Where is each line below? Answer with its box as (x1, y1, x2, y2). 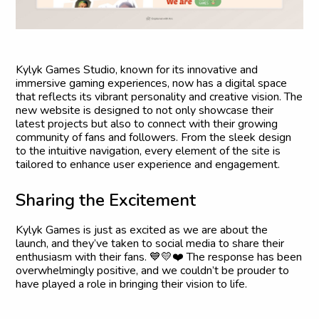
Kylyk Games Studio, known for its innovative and (16, 62, 258, 78)
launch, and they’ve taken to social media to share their (16, 236, 285, 252)
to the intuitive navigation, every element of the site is (16, 143, 281, 159)
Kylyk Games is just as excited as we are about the (16, 222, 268, 239)
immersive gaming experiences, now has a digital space (16, 75, 288, 92)
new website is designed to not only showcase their (16, 103, 274, 119)
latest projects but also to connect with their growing (16, 116, 278, 132)
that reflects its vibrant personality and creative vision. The (16, 89, 303, 105)
